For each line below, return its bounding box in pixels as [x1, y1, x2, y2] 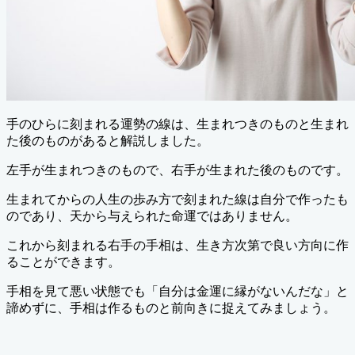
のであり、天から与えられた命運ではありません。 [6, 208, 298, 223]
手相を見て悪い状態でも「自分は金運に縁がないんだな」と [6, 284, 349, 298]
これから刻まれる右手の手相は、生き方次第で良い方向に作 [6, 238, 349, 252]
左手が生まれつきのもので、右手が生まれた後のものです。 [6, 162, 349, 177]
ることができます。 [6, 254, 120, 269]
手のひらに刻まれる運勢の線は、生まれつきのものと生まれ [6, 116, 349, 131]
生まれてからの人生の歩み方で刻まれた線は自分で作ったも [6, 192, 349, 206]
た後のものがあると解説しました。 [6, 133, 209, 147]
